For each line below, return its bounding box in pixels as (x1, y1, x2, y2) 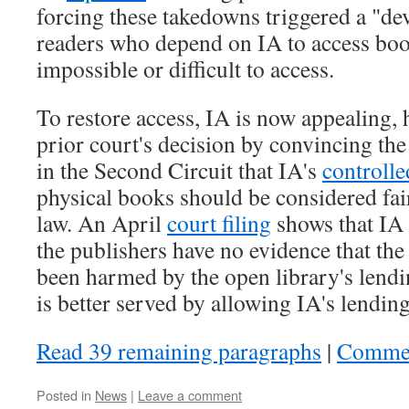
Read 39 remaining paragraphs (37, 335, 321, 367)
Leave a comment (138, 385, 242, 405)
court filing (167, 207, 271, 239)
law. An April (37, 207, 167, 239)
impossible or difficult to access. (37, 53, 334, 85)
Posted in (37, 385, 91, 405)
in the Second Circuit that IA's (37, 154, 322, 186)
